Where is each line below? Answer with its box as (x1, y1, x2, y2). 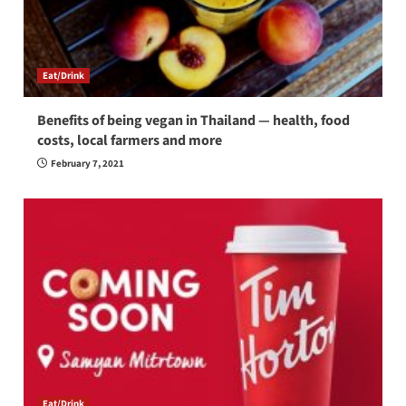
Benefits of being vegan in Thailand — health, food (36, 111, 350, 131)
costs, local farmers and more (36, 130, 222, 151)
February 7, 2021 (50, 157, 124, 171)
